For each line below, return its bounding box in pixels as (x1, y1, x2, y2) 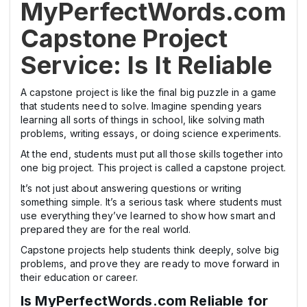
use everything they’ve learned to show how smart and (21, 209, 275, 221)
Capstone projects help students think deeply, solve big (21, 243, 280, 256)
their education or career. (21, 271, 138, 283)
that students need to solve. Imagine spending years (21, 99, 262, 112)
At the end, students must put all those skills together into (21, 147, 283, 160)
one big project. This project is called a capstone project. (21, 161, 286, 173)
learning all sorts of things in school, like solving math (21, 113, 265, 125)
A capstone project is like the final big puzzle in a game (21, 86, 277, 98)
